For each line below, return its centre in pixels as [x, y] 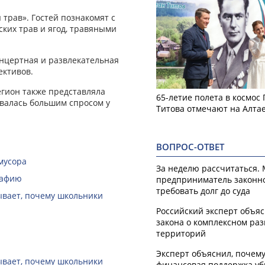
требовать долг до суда [203, 190]
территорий [181, 233]
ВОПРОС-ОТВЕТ [190, 147]
